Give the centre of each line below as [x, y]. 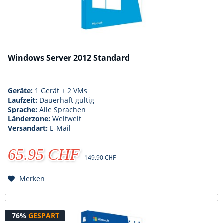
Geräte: [22, 90]
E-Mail [60, 128]
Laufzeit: [24, 100]
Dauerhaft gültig [67, 100]
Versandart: [29, 128]
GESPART [44, 215]
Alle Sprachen [63, 109]
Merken [32, 178]
